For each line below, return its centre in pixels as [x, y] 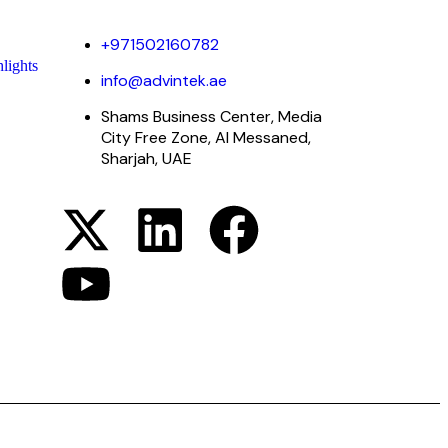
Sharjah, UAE [146, 159]
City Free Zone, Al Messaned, [205, 138]
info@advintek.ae [163, 81]
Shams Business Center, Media [211, 117]
